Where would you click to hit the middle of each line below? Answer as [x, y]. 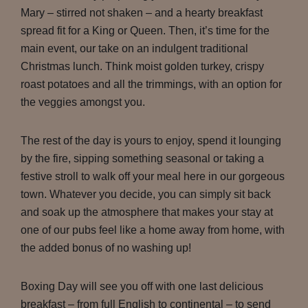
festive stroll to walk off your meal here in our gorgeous [153, 176]
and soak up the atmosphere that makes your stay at [147, 212]
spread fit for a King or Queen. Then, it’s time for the [145, 31]
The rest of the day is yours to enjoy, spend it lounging [151, 141]
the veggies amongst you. [83, 102]
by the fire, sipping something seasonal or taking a [142, 158]
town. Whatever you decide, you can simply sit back [146, 194]
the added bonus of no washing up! [106, 248]
